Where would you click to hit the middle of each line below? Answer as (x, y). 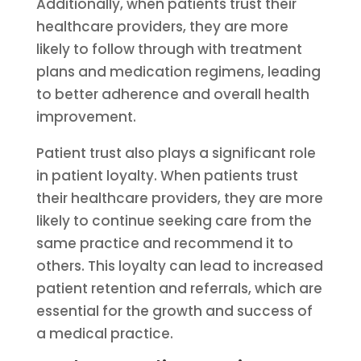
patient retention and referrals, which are (179, 288)
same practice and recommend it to (164, 243)
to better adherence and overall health (172, 94)
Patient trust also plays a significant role (176, 153)
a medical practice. (104, 334)
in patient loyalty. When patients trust (167, 176)
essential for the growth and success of (174, 311)
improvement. (86, 117)
